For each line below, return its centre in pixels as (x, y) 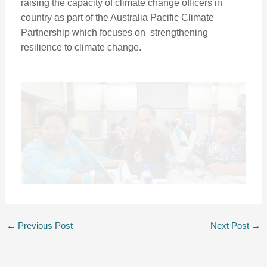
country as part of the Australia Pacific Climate (117, 17)
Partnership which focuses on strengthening (114, 32)
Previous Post (44, 226)
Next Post (231, 226)
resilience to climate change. (81, 47)
